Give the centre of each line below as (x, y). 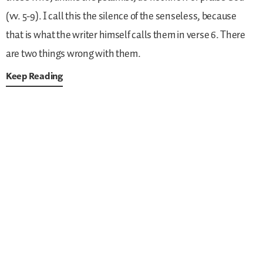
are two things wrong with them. (73, 54)
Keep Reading (34, 75)
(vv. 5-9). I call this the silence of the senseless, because (121, 16)
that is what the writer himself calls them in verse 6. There (126, 35)
